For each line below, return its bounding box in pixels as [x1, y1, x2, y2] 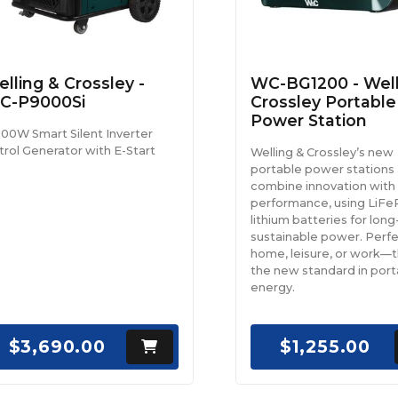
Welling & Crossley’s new [250, 145, 394, 159]
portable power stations [250, 162, 394, 176]
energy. [250, 280, 295, 294]
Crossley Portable [250, 92, 396, 111]
